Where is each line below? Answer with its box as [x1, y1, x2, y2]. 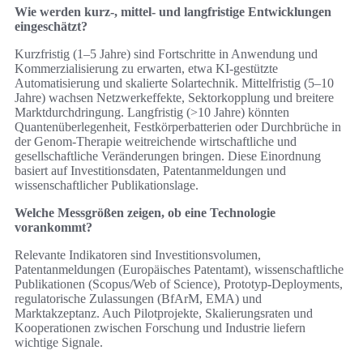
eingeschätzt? [15, 19, 88, 34]
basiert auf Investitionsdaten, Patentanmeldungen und [15, 164, 286, 178]
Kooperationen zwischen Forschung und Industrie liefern [15, 321, 305, 335]
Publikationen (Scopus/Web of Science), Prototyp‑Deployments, [15, 277, 343, 292]
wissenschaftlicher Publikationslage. [15, 178, 199, 193]
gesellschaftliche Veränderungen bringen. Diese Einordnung [15, 149, 321, 164]
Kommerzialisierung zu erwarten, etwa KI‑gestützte [15, 62, 278, 76]
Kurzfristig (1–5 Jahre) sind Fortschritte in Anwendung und [15, 47, 318, 62]
